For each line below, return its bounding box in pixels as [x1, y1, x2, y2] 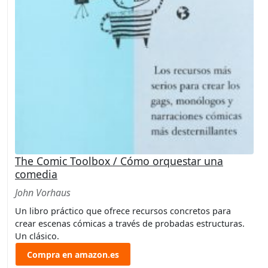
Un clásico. [15, 230, 59, 242]
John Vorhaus [15, 186, 71, 200]
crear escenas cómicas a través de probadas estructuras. [15, 218, 245, 230]
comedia [15, 167, 57, 182]
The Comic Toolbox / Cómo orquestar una [15, 154, 223, 169]
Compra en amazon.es [27, 248, 119, 260]
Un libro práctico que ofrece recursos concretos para [15, 205, 231, 217]
